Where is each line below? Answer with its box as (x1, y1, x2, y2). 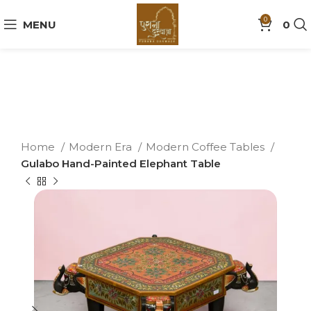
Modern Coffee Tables (146, 140, 267, 153)
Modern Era (69, 140, 135, 153)
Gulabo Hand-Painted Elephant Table (21, 157, 221, 170)
